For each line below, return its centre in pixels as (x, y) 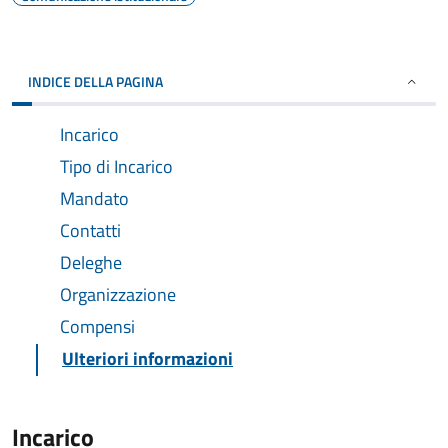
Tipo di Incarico (116, 166)
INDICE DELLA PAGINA (95, 81)
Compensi (97, 326)
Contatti (90, 230)
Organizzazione (118, 294)
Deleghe (91, 262)
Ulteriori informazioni (147, 358)
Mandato (94, 198)
